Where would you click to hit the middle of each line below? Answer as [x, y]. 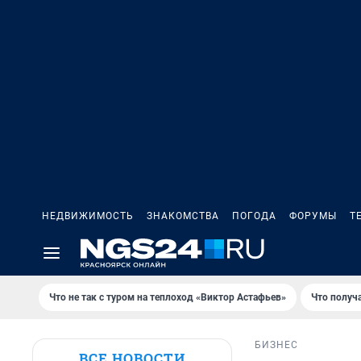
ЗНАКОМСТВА [183, 216]
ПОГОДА [254, 216]
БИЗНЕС [276, 345]
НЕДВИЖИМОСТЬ [88, 216]
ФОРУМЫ [313, 216]
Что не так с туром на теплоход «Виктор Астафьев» [168, 297]
